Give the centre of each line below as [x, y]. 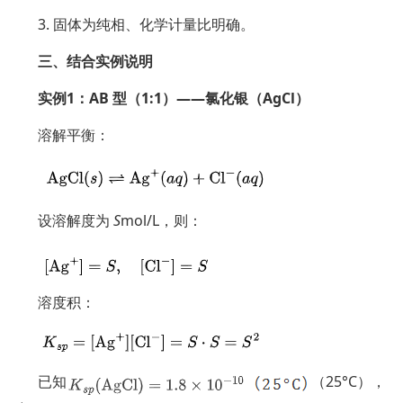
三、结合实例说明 [95, 61]
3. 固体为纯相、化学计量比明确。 [146, 24]
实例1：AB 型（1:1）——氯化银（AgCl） [174, 98]
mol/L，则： [161, 220]
